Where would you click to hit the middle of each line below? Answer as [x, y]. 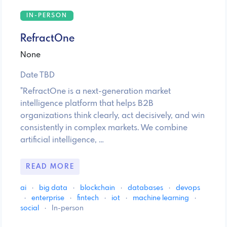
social [30, 208]
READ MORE [50, 166]
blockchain [98, 188]
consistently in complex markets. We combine [104, 128]
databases [146, 188]
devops [188, 188]
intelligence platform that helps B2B [87, 104]
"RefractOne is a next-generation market [96, 92]
